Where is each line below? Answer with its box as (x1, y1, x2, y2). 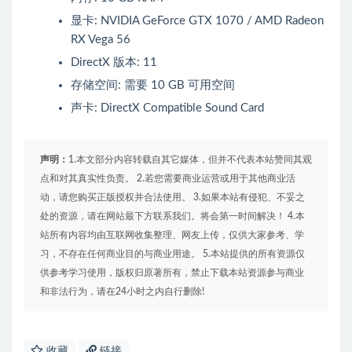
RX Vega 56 (71, 34, 130, 46)
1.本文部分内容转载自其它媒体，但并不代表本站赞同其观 (68, 155, 312, 165)
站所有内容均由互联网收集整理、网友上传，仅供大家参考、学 (40, 230, 304, 240)
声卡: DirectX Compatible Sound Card (71, 102, 264, 115)
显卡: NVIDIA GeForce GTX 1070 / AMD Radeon (71, 15, 324, 27)
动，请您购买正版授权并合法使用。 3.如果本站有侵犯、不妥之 (40, 192, 305, 203)
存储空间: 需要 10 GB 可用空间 (71, 79, 235, 92)
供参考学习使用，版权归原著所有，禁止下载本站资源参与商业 (40, 268, 304, 278)
